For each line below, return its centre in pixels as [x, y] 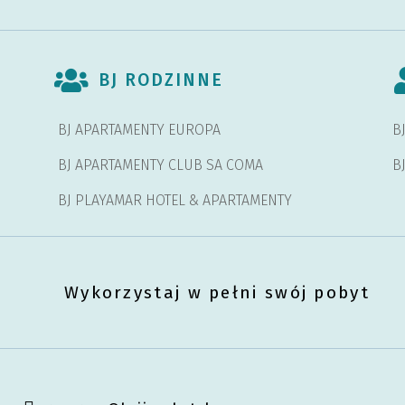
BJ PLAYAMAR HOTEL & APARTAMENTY [174, 201]
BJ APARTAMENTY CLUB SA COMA [160, 165]
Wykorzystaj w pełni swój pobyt [217, 293]
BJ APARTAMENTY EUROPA [139, 130]
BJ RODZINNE [160, 80]
